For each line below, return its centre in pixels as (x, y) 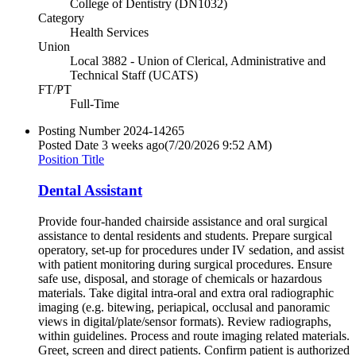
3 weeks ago (133, 145)
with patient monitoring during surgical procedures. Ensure (185, 264)
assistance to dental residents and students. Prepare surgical (185, 235)
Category (61, 18)
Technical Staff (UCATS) (134, 75)
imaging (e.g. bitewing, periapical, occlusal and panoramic (184, 307)
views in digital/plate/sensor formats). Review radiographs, (185, 321)
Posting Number (79, 131)
